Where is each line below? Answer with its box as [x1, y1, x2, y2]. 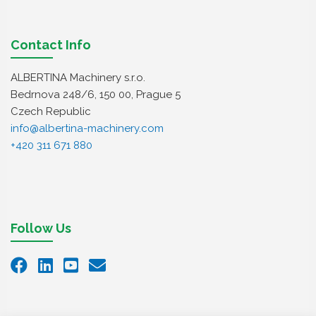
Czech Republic [11, 105, 91, 118]
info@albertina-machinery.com [11, 122, 164, 135]
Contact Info [11, 37, 91, 52]
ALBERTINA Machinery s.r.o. [11, 71, 145, 84]
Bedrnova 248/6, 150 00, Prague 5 [11, 88, 181, 101]
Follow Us [11, 221, 71, 236]
